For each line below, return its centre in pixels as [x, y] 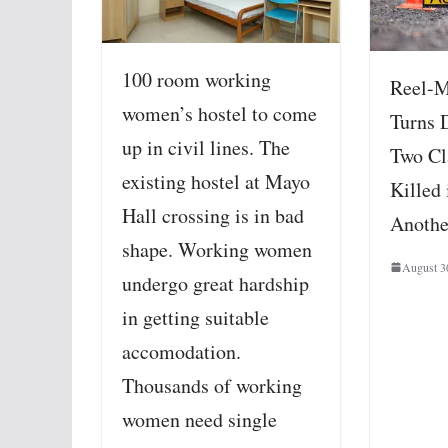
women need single [199, 419]
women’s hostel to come [219, 113]
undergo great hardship [215, 283]
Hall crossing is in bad [213, 215]
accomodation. [181, 351]
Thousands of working [212, 385]
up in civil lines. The [206, 147]
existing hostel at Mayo [216, 181]
